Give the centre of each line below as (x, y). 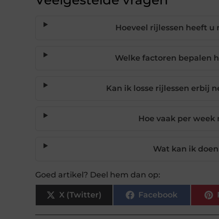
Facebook (158, 195)
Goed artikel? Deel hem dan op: (98, 175)
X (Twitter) (80, 195)
